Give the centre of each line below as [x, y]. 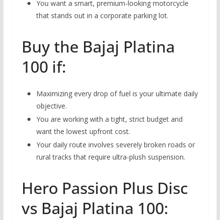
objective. [51, 106]
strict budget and [155, 119]
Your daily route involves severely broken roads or [115, 144]
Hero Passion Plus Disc [105, 188]
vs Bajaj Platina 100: [95, 208]
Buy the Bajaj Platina [98, 46]
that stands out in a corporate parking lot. [102, 15]
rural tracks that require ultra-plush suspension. [110, 157]
